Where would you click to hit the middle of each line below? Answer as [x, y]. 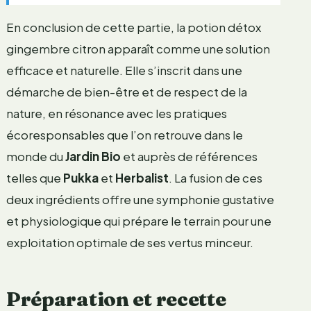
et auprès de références [189, 157]
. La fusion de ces [215, 178]
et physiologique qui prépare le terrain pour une [138, 221]
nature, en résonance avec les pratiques [116, 114]
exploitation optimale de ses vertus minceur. [129, 243]
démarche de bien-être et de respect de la [126, 92]
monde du [35, 157]
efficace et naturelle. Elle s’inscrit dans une [124, 70]
